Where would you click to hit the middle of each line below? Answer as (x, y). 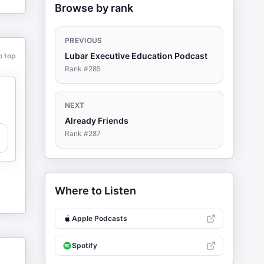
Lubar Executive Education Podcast (136, 56)
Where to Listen (95, 191)
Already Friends (97, 121)
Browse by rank (94, 8)
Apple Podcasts (100, 218)
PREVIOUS (84, 40)
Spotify (85, 245)
